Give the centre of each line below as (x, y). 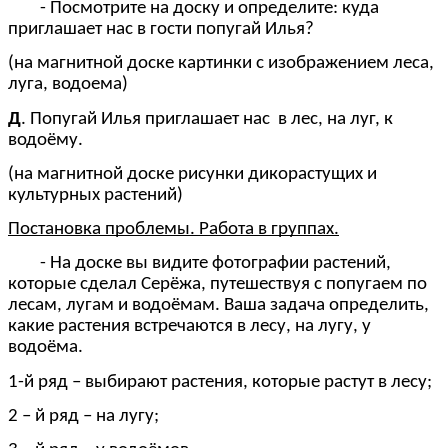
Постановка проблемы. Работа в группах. (173, 230)
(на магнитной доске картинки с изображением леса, (221, 64)
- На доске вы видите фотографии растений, (199, 264)
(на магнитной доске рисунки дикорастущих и (192, 174)
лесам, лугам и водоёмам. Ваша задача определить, (218, 306)
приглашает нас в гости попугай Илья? (161, 29)
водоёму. (45, 140)
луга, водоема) (68, 85)
